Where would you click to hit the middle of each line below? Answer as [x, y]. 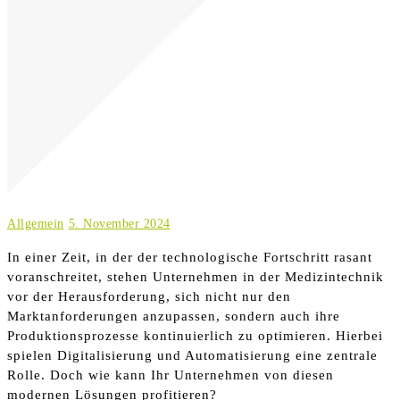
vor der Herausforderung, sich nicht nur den [149, 296]
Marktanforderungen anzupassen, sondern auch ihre [174, 316]
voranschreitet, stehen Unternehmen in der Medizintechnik [196, 276]
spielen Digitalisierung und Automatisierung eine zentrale [192, 355]
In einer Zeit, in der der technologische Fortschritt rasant [190, 257]
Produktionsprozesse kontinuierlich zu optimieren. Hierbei [195, 335]
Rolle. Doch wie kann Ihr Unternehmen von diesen [171, 375]
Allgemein [36, 223]
